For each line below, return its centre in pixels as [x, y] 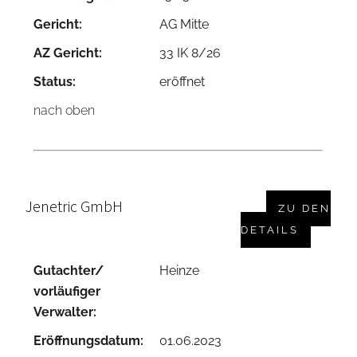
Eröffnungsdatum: [89, 341]
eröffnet [182, 82]
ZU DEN [305, 209]
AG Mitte [184, 25]
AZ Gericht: [68, 53]
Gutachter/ [69, 271]
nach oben [65, 111]
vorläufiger [67, 292]
